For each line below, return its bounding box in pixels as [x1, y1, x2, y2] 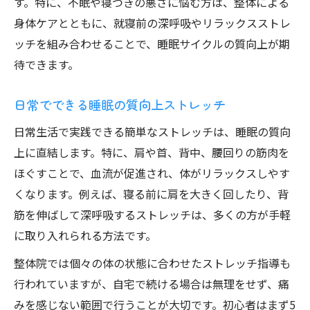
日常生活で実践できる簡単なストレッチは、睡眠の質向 [14, 123, 291, 140]
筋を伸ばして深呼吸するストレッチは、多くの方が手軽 [14, 206, 291, 223]
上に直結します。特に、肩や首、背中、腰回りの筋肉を [14, 144, 289, 161]
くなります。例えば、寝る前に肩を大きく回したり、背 [14, 185, 289, 202]
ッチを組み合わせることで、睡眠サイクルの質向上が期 [14, 35, 290, 52]
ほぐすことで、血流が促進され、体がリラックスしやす [14, 165, 290, 181]
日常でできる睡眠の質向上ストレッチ [14, 95, 226, 113]
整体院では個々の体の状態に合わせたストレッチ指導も [14, 255, 291, 271]
